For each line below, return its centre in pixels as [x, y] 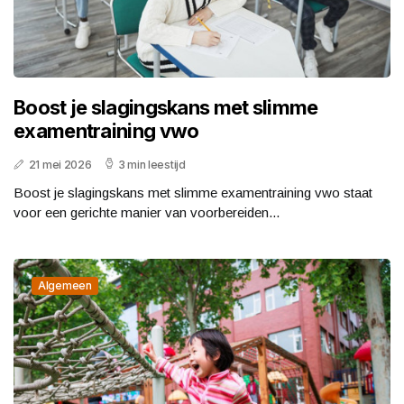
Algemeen [65, 285]
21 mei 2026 [60, 164]
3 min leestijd [151, 164]
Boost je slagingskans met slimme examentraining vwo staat [193, 192]
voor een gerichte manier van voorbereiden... [147, 212]
